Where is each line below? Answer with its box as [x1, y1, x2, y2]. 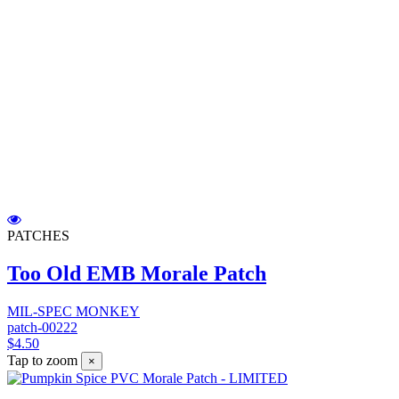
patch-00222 [7, 320, 77, 336]
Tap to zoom [7, 353, 77, 369]
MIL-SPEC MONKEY [7, 304, 140, 320]
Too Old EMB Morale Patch [7, 262, 266, 286]
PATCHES [7, 228, 69, 244]
